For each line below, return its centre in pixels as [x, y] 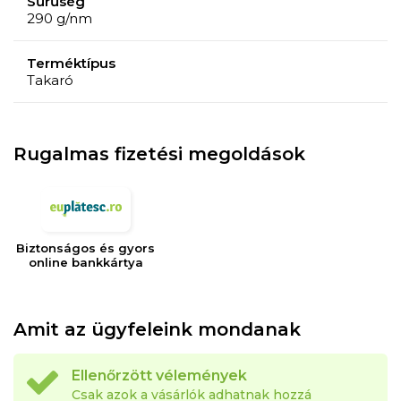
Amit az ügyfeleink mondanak [157, 329]
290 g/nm [60, 18]
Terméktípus [71, 63]
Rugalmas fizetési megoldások [159, 154]
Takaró [50, 80]
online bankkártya [85, 262]
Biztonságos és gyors [86, 247]
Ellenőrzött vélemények [159, 375]
